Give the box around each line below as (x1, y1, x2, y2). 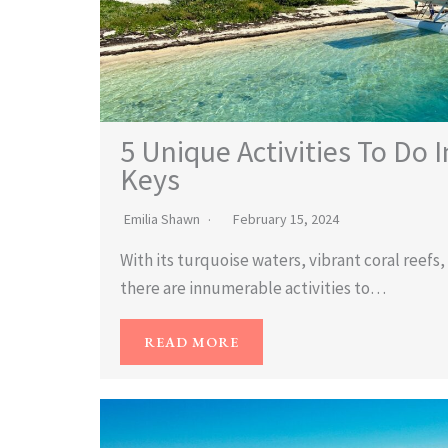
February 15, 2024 (233, 209, 339, 228)
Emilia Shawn (124, 209, 200, 228)
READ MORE (144, 332, 239, 351)
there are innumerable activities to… (120, 276, 386, 299)
